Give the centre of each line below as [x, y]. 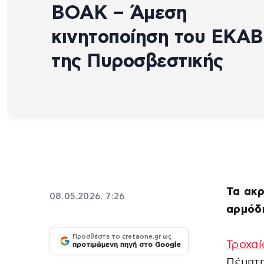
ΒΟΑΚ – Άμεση [119, 13]
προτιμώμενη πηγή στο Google [127, 245]
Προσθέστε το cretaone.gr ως [122, 237]
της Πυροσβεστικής [137, 61]
